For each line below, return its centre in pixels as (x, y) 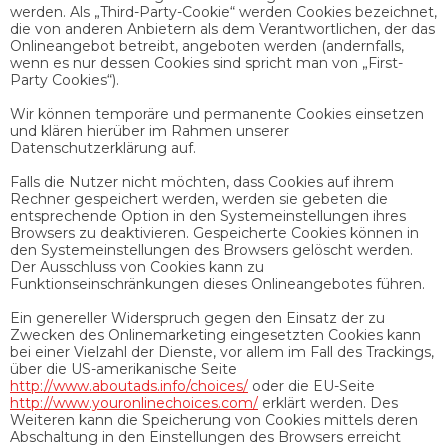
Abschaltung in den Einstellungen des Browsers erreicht (205, 436)
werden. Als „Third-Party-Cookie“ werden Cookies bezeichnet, (223, 11)
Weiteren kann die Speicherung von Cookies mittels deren (214, 419)
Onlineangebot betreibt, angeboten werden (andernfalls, (207, 45)
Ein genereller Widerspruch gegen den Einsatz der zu (197, 317)
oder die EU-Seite (311, 385)
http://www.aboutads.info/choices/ (129, 385)
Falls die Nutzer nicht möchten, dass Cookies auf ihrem (202, 181)
